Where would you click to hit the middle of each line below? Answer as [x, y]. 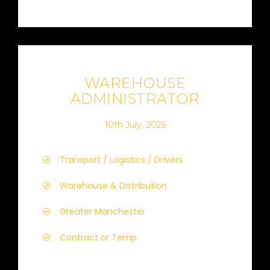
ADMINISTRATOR [135, 99]
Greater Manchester [102, 212]
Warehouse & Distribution [113, 186]
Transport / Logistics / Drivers [121, 160]
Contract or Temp [98, 237]
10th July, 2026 [135, 124]
